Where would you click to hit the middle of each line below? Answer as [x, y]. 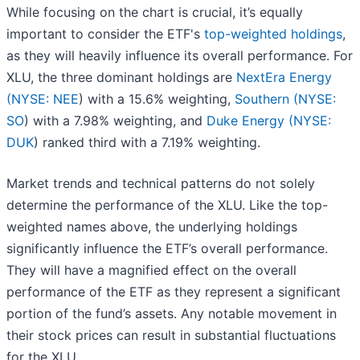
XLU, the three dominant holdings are [121, 78]
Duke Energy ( [250, 121]
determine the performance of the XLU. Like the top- [167, 205]
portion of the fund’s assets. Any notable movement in [172, 314]
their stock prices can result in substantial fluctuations [171, 335]
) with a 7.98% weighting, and [115, 121]
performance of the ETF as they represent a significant [174, 292]
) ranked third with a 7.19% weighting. [147, 143]
